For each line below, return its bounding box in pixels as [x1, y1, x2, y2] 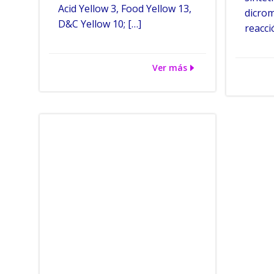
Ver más [152, 62, 188, 73]
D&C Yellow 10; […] [58, 17, 141, 31]
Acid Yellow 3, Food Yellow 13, [58, 2, 191, 15]
